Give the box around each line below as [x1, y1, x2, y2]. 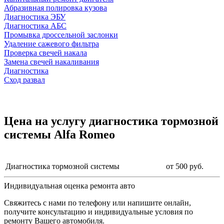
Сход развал [4, 75, 45, 84]
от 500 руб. [166, 161, 203, 170]
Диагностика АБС [4, 21, 66, 30]
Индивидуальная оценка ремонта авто [4, 181, 135, 190]
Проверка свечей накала [4, 48, 87, 57]
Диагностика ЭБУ [4, 12, 65, 21]
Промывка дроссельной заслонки [4, 30, 118, 39]
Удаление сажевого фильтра [4, 39, 99, 48]
